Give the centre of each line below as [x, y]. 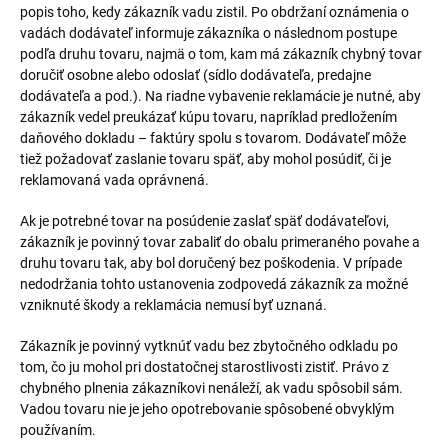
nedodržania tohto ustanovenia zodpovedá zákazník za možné [214, 284]
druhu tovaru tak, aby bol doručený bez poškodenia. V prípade [211, 263]
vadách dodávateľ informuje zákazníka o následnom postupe [208, 33]
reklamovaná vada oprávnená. [114, 180]
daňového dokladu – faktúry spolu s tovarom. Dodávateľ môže [213, 138]
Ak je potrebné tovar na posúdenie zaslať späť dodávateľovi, [204, 221]
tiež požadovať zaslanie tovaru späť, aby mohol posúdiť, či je [205, 159]
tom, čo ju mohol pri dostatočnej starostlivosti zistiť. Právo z [204, 367]
